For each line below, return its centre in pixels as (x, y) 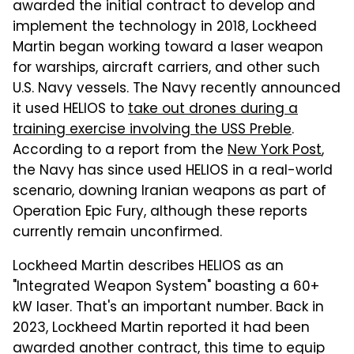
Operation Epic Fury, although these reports (160, 213)
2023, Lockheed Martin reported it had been (161, 329)
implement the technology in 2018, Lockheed (165, 28)
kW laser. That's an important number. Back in (168, 309)
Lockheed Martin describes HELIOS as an (148, 267)
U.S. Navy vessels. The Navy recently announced (177, 90)
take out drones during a (213, 110)
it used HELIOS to (70, 110)
